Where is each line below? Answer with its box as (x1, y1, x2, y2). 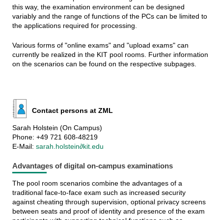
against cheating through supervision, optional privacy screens (12, 197, 206, 206)
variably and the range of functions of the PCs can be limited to (12, 12, 207, 21)
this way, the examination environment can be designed (12, 3, 185, 11)
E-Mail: (12, 142, 36, 151)
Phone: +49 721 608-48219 (12, 133, 98, 141)
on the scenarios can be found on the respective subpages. (12, 60, 196, 68)
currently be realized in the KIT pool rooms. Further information (12, 51, 208, 59)
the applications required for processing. (12, 22, 137, 30)
